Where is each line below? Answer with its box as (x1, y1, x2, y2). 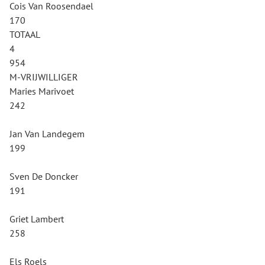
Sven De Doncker (9, 170, 78, 182)
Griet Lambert (9, 213, 64, 225)
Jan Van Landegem (9, 128, 85, 140)
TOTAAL (9, 28, 40, 40)
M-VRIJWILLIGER (9, 71, 78, 83)
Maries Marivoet (9, 85, 74, 97)
